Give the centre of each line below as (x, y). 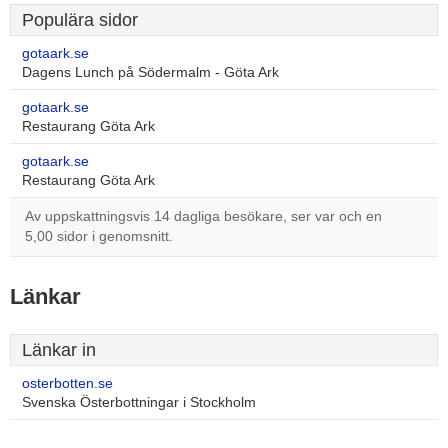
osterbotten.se (67, 383)
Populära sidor (80, 20)
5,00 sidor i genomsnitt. (99, 236)
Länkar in (59, 350)
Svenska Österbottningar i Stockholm (139, 402)
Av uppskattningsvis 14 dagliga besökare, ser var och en (203, 216)
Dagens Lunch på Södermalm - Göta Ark (150, 72)
